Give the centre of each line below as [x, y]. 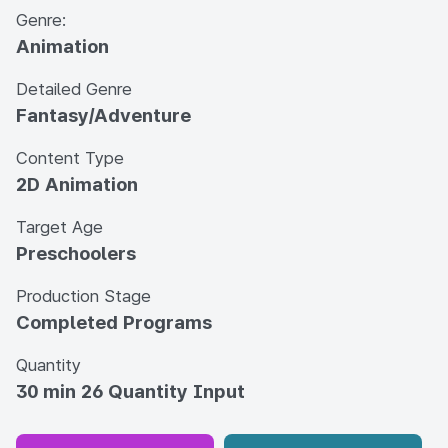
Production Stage [83, 296]
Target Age [59, 227]
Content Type [70, 158]
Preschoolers [76, 253]
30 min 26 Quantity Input [130, 391]
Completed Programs [114, 322]
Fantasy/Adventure [103, 115]
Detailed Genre [74, 89]
